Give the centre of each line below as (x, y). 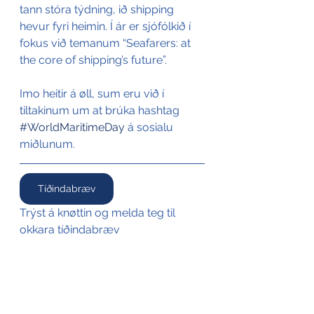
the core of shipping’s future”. (93, 60)
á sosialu (150, 127)
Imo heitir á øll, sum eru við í (93, 94)
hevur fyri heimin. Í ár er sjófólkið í (107, 26)
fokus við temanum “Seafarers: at (107, 43)
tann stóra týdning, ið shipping (98, 9)
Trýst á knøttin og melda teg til (99, 213)
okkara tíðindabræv (70, 230)
